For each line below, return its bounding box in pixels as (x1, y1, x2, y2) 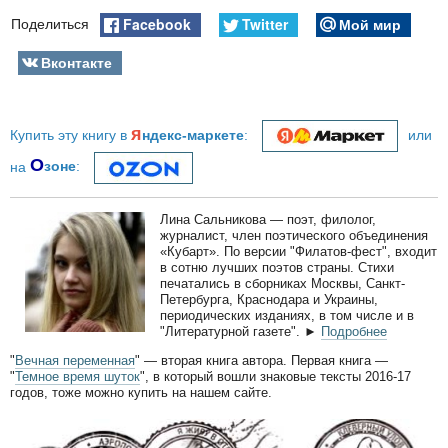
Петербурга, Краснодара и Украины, (160, 292, 378, 308)
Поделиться (11, 15, 93, 32)
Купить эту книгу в (10, 126, 131, 143)
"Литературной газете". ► (160, 324, 321, 340)
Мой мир (338, 13, 401, 34)
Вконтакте (41, 51, 113, 72)
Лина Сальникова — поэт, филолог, (160, 212, 376, 228)
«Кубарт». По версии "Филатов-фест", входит (160, 244, 437, 260)
